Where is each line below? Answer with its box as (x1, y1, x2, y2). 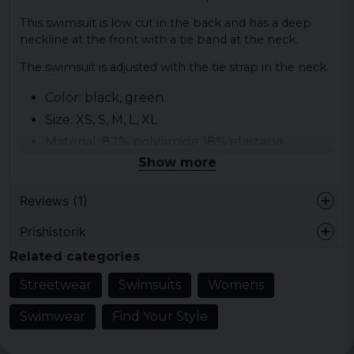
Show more (137, 154, 217, 170)
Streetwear (20, 277, 92, 292)
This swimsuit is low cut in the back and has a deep (20, 16, 311, 31)
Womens (208, 277, 264, 292)
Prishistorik (20, 223, 86, 239)
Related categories (9, 248, 140, 264)
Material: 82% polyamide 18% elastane (45, 134, 284, 150)
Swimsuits (119, 277, 181, 292)
